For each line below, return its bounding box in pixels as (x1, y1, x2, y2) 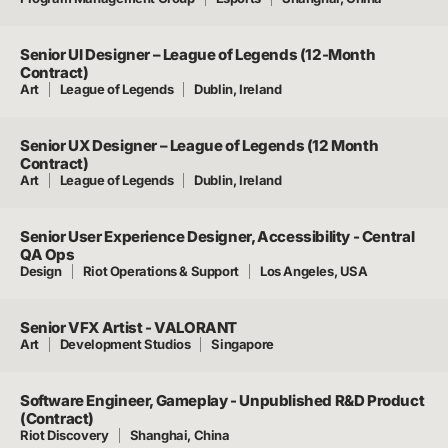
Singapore (211, 336, 274, 352)
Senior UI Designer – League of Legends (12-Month (20, 45, 376, 64)
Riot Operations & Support (82, 263, 239, 279)
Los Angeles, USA (259, 263, 368, 279)
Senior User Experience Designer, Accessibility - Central (20, 227, 415, 246)
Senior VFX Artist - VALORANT (20, 318, 238, 337)
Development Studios (59, 336, 191, 352)
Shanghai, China (129, 427, 230, 443)
